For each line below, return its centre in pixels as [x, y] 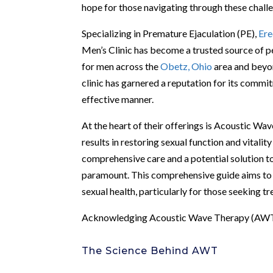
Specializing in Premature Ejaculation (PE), [170, 33]
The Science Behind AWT [150, 250]
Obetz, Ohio [186, 66]
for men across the [121, 66]
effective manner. [118, 99]
